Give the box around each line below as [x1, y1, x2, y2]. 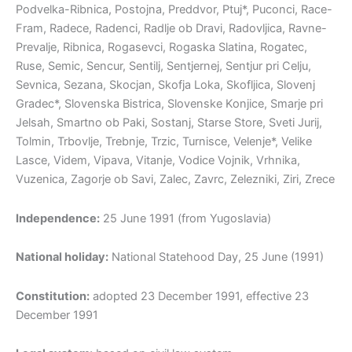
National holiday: [16, 250, 108, 265]
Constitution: [16, 288, 90, 303]
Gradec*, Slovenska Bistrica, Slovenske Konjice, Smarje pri [16, 97, 323, 112]
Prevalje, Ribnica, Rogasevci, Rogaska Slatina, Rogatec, [16, 40, 307, 55]
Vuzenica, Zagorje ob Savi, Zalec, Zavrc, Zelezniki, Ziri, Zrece [16, 172, 335, 187]
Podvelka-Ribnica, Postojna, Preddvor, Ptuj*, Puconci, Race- [16, 2, 332, 17]
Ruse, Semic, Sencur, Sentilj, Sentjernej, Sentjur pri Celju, [16, 59, 311, 74]
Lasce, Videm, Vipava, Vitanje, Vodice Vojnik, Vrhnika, [16, 153, 300, 168]
